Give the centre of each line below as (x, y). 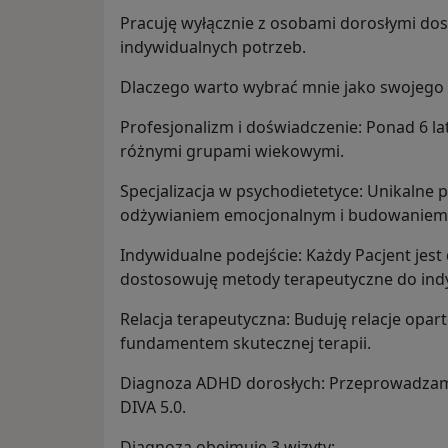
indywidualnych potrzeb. (213, 47)
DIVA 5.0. (153, 407)
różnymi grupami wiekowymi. (232, 151)
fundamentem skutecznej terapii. (245, 343)
